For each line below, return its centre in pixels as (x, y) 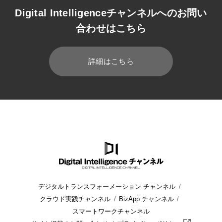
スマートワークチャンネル (111, 212)
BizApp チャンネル (146, 199)
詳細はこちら (111, 62)
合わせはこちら (111, 28)
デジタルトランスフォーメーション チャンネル (107, 187)
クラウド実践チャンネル (75, 199)
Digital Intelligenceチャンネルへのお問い (111, 13)
